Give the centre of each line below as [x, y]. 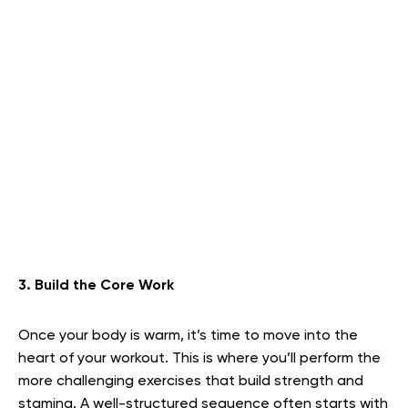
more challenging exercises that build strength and [191, 381]
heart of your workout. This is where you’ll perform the [199, 358]
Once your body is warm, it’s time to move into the [188, 336]
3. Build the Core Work [96, 286]
